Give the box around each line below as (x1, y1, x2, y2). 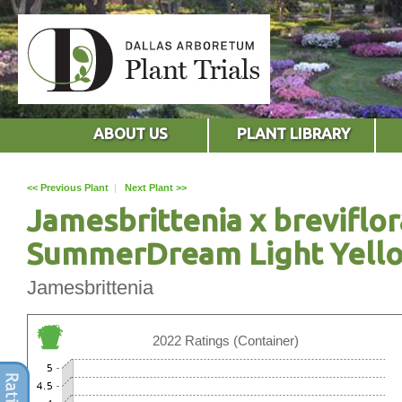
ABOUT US (92, 124, 168, 142)
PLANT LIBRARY (237, 124, 351, 142)
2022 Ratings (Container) (152, 332, 299, 348)
